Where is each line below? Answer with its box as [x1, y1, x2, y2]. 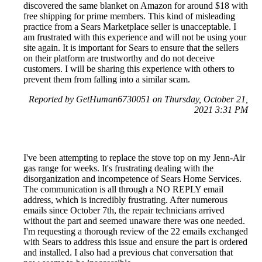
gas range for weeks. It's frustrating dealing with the [23, 163, 213, 173]
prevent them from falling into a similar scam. [23, 74, 190, 84]
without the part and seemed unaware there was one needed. [23, 215, 245, 226]
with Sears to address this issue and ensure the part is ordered [23, 236, 247, 247]
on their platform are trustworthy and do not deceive [23, 53, 215, 63]
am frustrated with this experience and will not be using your [23, 32, 246, 42]
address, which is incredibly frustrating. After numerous [23, 194, 227, 205]
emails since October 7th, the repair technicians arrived [23, 205, 225, 215]
